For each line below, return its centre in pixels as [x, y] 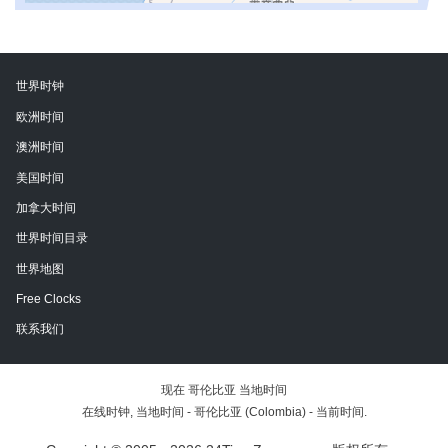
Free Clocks [48, 299]
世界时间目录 [52, 238]
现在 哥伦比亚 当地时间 [224, 389]
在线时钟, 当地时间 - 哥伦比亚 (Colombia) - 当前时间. [224, 411]
